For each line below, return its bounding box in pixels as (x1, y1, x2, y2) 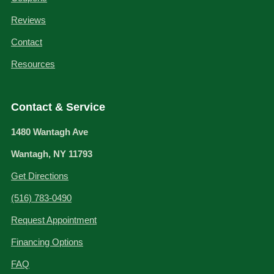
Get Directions (11, 171, 68, 182)
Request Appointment (11, 215, 97, 226)
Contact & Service (11, 101, 105, 114)
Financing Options (11, 237, 83, 248)
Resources (11, 59, 55, 70)
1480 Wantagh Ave (11, 127, 88, 138)
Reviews (11, 15, 46, 26)
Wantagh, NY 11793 (11, 149, 92, 160)
